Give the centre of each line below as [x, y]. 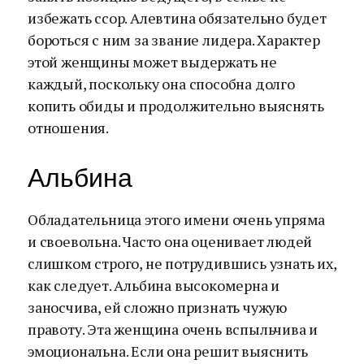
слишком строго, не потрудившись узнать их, [182, 263]
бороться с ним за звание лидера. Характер [174, 40]
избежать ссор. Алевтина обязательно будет [177, 18]
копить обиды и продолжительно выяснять [176, 106]
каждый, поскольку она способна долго [161, 84]
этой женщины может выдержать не [152, 62]
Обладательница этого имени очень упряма [177, 219]
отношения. [68, 128]
